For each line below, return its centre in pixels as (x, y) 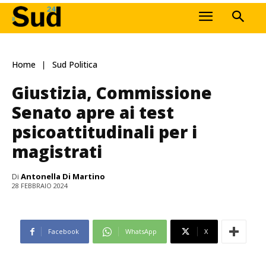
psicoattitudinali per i (104, 132)
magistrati (57, 151)
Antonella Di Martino (63, 176)
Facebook (63, 232)
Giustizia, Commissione (112, 92)
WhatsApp (141, 232)
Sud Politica (75, 65)
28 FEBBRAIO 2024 (40, 186)
